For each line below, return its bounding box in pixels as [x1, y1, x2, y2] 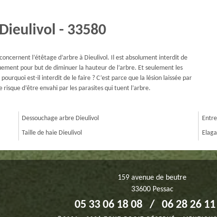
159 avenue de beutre [118, 174, 186, 182]
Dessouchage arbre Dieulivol [22, 115, 99, 123]
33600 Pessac [131, 186, 173, 194]
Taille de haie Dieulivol [22, 129, 82, 137]
